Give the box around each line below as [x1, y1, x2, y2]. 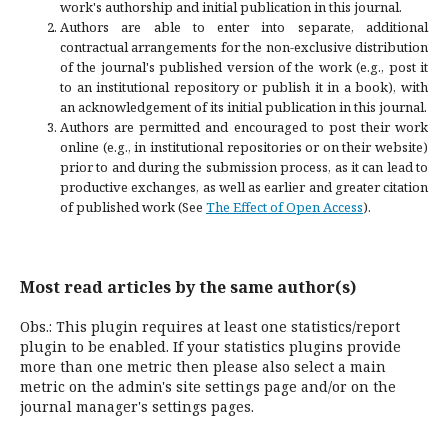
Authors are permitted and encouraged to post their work [60, 117, 428, 136]
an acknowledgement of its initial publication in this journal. [60, 97, 427, 116]
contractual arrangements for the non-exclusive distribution [60, 37, 428, 56]
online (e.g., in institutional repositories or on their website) [60, 137, 428, 156]
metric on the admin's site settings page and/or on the [20, 376, 396, 396]
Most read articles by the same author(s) [20, 275, 356, 298]
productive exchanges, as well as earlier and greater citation [60, 177, 428, 196]
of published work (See [60, 197, 206, 216]
